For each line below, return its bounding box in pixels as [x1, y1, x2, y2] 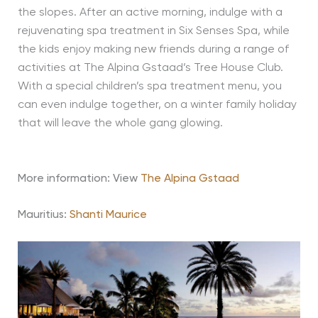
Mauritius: [17, 209, 70, 221]
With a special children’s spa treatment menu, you [17, 81, 282, 93]
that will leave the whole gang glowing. [17, 118, 223, 130]
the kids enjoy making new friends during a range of [17, 44, 289, 56]
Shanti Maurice [69, 209, 147, 221]
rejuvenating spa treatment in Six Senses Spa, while [17, 26, 290, 38]
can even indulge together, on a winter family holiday [17, 99, 297, 111]
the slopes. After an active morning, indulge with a [17, 7, 283, 19]
